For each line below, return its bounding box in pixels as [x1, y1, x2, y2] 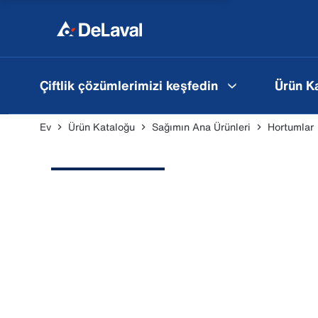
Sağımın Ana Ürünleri [152, 119, 251, 134]
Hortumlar [268, 119, 314, 134]
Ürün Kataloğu [68, 119, 135, 134]
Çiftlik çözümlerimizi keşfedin [40, 75, 218, 94]
